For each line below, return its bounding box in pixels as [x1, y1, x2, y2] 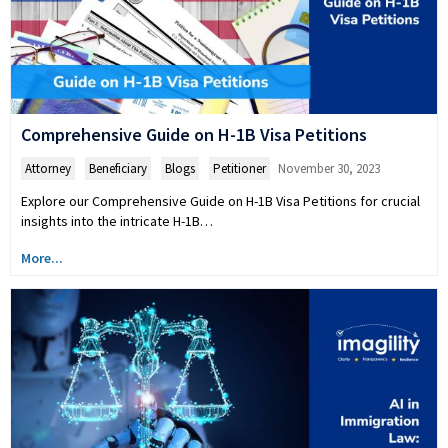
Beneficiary [89, 159, 147, 177]
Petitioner [213, 159, 266, 177]
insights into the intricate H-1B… [21, 211, 213, 230]
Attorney [25, 159, 71, 177]
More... [21, 248, 63, 267]
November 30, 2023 [278, 159, 380, 177]
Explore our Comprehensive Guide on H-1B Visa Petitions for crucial [21, 191, 420, 210]
